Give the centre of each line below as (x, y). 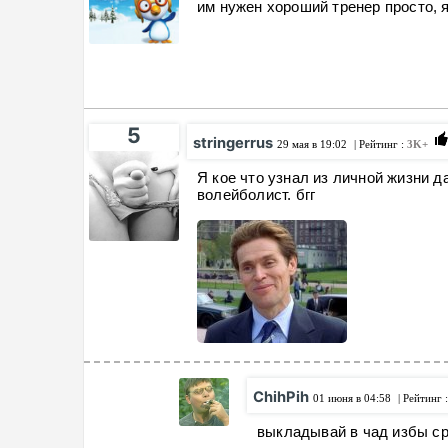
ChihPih (281, 397)
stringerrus (233, 143)
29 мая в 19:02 (312, 144)
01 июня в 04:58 (352, 398)
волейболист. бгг (258, 195)
